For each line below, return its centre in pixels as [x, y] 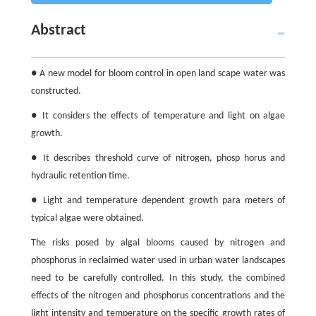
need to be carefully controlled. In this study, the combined [158, 279]
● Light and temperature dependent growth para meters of [158, 201]
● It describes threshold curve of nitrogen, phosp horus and [158, 159]
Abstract [58, 31]
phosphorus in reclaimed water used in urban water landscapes [158, 261]
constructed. [56, 92]
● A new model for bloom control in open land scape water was [158, 74]
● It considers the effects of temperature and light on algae [158, 116]
